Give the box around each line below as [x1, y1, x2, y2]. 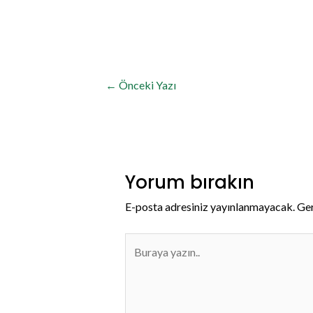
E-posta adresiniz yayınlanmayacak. [124, 200, 295, 214]
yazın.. [124, 255, 154, 269]
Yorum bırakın [124, 170, 254, 196]
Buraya [124, 235, 159, 249]
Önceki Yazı [117, 78, 177, 92]
